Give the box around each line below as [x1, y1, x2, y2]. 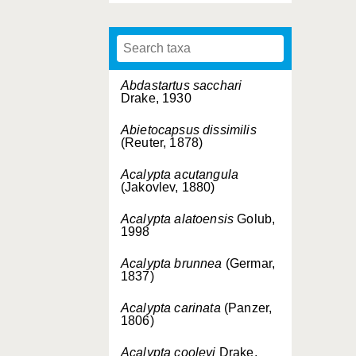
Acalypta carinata [121, 301, 221, 315]
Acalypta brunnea [121, 257, 222, 270]
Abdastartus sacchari [121, 79, 242, 92]
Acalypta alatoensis [121, 212, 234, 226]
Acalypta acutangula [121, 168, 239, 181]
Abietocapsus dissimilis [121, 123, 257, 137]
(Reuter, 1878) [121, 136, 203, 149]
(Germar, [222, 257, 276, 270]
